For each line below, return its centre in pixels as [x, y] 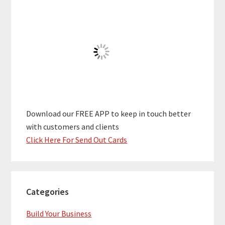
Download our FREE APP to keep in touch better [109, 113]
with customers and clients [73, 126]
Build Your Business [59, 214]
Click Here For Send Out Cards [77, 139]
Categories [48, 192]
